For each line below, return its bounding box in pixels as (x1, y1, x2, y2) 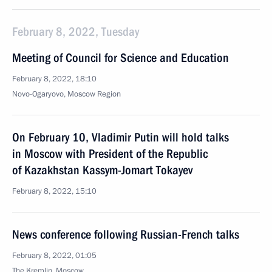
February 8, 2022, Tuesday (12, 24, 139, 39)
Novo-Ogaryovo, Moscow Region (12, 89, 121, 100)
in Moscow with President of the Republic (12, 146, 208, 161)
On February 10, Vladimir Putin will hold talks (12, 130, 229, 144)
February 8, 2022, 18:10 (12, 73, 97, 84)
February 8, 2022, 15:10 (12, 186, 97, 197)
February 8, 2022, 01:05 (12, 250, 97, 261)
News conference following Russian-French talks (12, 227, 239, 242)
